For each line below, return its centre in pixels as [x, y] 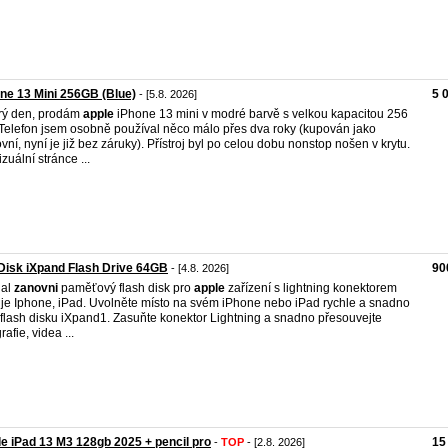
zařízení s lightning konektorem [311, 288]
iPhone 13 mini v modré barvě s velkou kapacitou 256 [261, 114]
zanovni [36, 288]
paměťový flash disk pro [126, 288]
